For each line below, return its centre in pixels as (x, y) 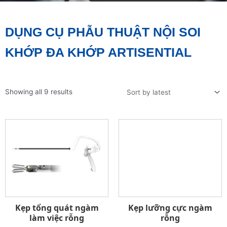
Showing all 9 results (39, 92)
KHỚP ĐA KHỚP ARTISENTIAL (98, 52)
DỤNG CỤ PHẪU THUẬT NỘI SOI (103, 32)
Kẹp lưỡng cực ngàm (170, 207)
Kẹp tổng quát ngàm (57, 207)
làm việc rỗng (57, 218)
